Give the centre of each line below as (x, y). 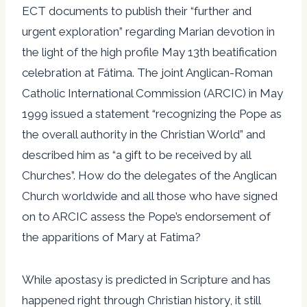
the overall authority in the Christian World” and (144, 134)
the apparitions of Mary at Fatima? (111, 237)
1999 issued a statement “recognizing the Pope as (152, 113)
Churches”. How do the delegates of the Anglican (149, 175)
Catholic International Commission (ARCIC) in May (152, 93)
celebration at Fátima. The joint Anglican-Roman (147, 72)
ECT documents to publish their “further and (137, 11)
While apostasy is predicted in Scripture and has (146, 279)
